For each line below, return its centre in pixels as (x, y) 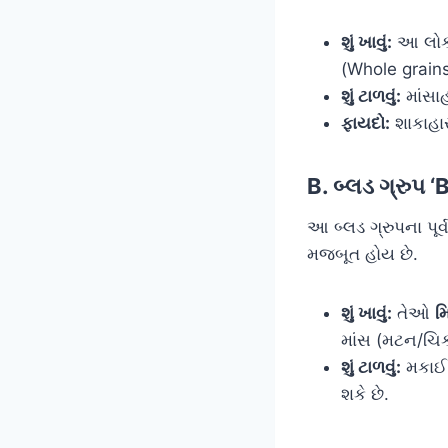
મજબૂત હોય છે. (362, 253)
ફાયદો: (365, 122)
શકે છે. (365, 393)
